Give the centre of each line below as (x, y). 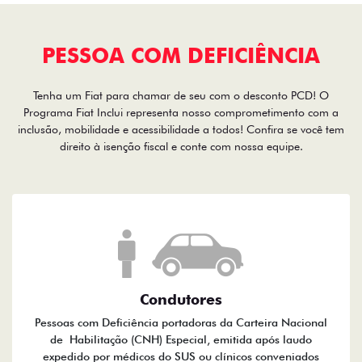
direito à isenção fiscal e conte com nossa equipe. (181, 147)
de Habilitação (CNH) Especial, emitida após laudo (181, 340)
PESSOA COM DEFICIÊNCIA (181, 56)
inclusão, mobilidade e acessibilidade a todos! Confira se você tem (181, 130)
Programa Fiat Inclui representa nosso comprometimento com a (181, 113)
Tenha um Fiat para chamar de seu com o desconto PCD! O (181, 96)
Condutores (181, 300)
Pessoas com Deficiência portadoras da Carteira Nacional (181, 323)
